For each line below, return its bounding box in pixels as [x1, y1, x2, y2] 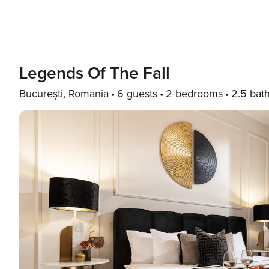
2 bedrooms [166, 87, 223, 100]
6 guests [117, 87, 157, 100]
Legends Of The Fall [19, 63, 170, 83]
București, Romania [19, 87, 109, 100]
